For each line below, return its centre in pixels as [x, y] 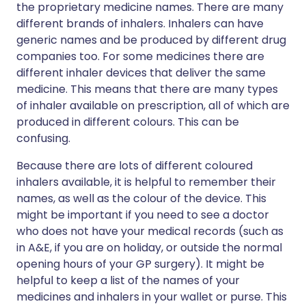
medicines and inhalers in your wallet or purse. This [152, 297]
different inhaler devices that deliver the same [141, 73]
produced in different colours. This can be [128, 122]
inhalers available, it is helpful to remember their [146, 182]
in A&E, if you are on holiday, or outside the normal [149, 248]
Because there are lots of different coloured [135, 166]
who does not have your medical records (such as [150, 231]
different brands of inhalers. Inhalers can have [140, 24]
